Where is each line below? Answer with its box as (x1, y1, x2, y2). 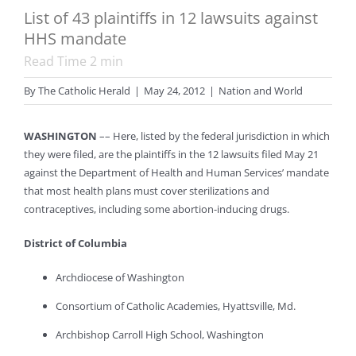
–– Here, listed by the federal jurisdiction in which (97, 129, 330, 144)
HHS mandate (24, 28, 126, 50)
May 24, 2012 (144, 83, 205, 99)
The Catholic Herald (38, 83, 130, 99)
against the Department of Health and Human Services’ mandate (24, 165, 329, 180)
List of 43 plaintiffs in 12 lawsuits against (24, 7, 318, 29)
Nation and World (219, 83, 303, 99)
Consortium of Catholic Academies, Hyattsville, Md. (56, 299, 296, 314)
